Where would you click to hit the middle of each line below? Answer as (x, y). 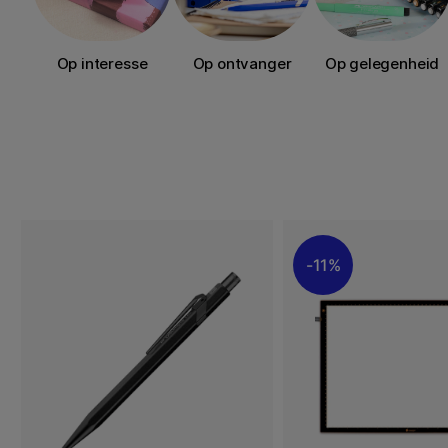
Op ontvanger (242, 64)
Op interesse (102, 64)
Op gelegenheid (382, 64)
